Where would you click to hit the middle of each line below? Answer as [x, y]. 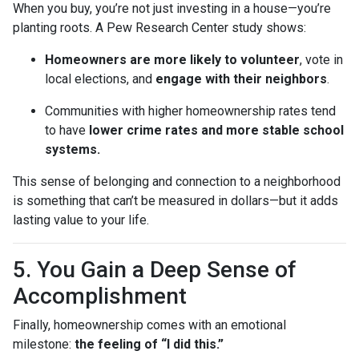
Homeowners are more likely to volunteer [172, 59]
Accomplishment [100, 296]
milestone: [44, 344]
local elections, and [100, 79]
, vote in [321, 59]
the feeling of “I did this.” [149, 344]
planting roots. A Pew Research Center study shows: [159, 27]
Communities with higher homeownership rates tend [190, 111]
